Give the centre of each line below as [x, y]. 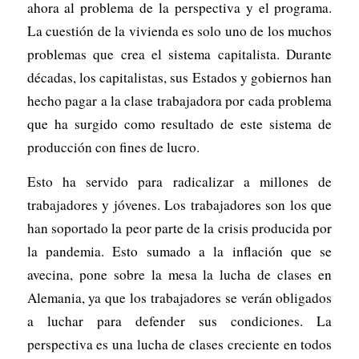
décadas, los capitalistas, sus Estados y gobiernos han [179, 77]
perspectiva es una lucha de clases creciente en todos [179, 345]
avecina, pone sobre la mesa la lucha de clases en [179, 275]
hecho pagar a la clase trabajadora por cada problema [179, 100]
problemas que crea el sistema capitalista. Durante [179, 54]
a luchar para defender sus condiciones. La [179, 321]
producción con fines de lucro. [113, 147]
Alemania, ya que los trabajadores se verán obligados [179, 298]
